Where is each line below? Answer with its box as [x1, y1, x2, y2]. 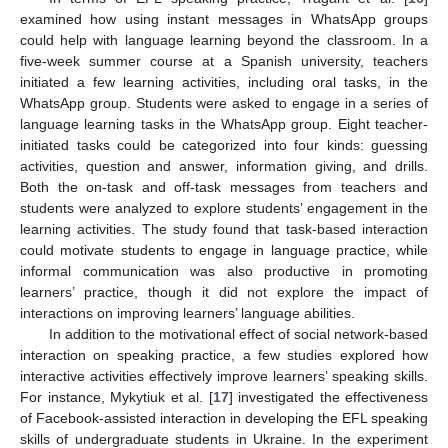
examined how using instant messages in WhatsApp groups [20, 11, 428, 27]
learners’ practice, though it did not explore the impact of [20, 284, 428, 300]
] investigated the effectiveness [228, 389, 428, 405]
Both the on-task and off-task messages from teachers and [20, 179, 428, 195]
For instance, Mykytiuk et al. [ [20, 389, 213, 405]
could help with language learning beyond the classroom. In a [20, 32, 428, 48]
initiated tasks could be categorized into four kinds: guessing [20, 137, 428, 153]
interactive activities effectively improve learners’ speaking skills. [20, 368, 428, 384]
